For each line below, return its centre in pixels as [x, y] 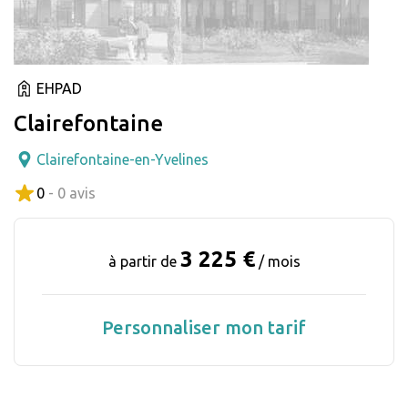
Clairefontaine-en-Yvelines [122, 159]
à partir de [144, 261]
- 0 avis [72, 193]
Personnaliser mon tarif [204, 327]
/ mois [279, 261]
